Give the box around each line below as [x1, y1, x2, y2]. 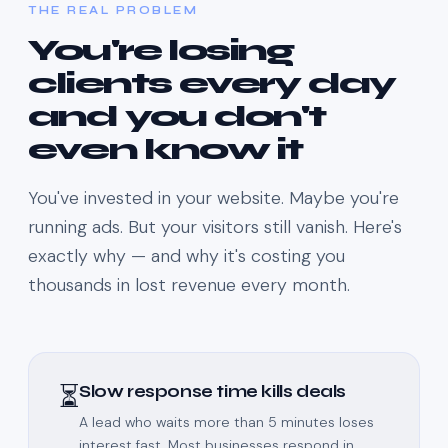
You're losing [28, 32, 294, 69]
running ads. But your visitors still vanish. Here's [28, 215, 402, 240]
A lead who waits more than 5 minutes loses [79, 413, 374, 432]
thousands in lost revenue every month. [28, 273, 350, 298]
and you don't [28, 98, 326, 135]
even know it [28, 131, 303, 168]
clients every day [28, 65, 396, 102]
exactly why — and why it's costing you [28, 244, 345, 269]
